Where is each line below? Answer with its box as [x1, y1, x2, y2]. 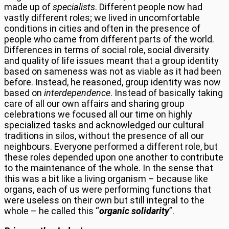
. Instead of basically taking [110, 87, 223, 98]
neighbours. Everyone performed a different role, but [4, 141, 218, 152]
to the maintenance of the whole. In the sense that [4, 162, 213, 173]
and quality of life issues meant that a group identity [4, 55, 219, 66]
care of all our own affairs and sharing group [4, 98, 185, 109]
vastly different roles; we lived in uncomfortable [4, 12, 200, 23]
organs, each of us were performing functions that [4, 184, 211, 195]
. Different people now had [95, 1, 202, 12]
